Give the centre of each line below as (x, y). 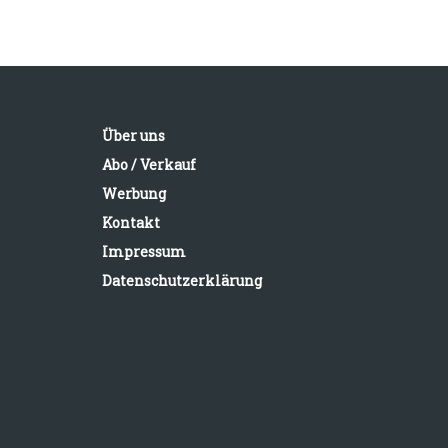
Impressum (144, 251)
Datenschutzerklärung (182, 280)
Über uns (133, 135)
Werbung (134, 193)
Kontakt (131, 222)
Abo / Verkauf (149, 164)
